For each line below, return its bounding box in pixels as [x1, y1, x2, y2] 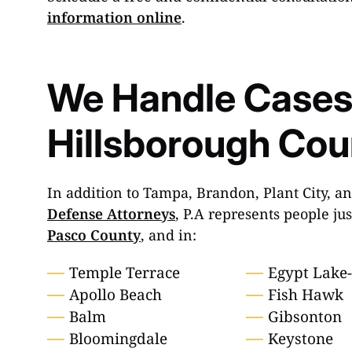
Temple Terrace [69, 262, 180, 284]
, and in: [141, 225, 196, 245]
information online [47, 8, 181, 27]
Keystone [268, 328, 334, 350]
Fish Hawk [268, 284, 344, 306]
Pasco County [47, 225, 141, 245]
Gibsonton [268, 306, 343, 328]
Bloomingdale [69, 328, 167, 350]
